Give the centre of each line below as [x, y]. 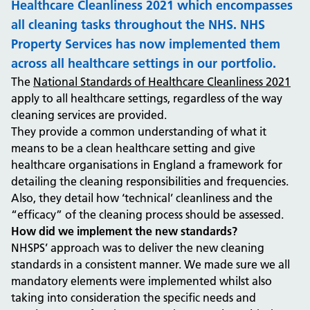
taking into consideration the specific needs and [134, 298]
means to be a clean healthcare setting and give [133, 148]
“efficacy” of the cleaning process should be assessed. [147, 215]
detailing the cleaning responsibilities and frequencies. [150, 181]
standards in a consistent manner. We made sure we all [151, 264]
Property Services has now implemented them [146, 44]
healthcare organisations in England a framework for [147, 165]
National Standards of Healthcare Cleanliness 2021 [162, 82]
